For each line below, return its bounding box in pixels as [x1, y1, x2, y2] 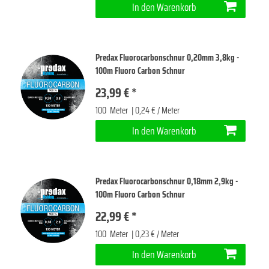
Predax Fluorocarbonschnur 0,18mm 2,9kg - [95, 174, 238, 189]
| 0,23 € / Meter [130, 227, 180, 242]
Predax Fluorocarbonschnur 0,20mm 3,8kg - [95, 50, 240, 65]
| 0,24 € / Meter [130, 103, 180, 118]
